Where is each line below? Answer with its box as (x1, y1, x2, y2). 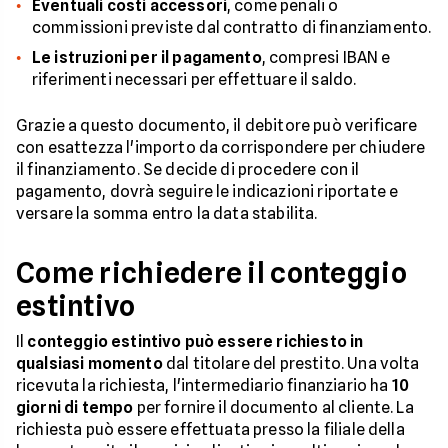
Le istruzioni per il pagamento (32, 48, 262, 67)
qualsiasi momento (16, 354, 163, 373)
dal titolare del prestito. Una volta (162, 354, 420, 373)
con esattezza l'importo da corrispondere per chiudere (16, 138, 426, 157)
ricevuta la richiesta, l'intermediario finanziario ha (16, 376, 392, 395)
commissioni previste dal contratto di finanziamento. (32, 18, 432, 37)
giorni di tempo (16, 398, 134, 417)
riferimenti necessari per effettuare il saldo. (32, 70, 357, 89)
